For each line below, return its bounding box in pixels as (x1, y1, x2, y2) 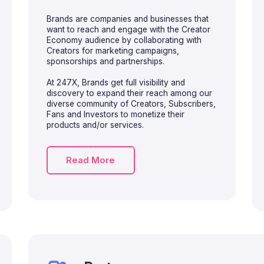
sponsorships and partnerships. (46, 57, 164, 66)
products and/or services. (46, 120, 144, 130)
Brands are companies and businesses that (46, 14, 209, 24)
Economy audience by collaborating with (46, 35, 202, 45)
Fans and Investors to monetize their (46, 110, 184, 119)
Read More (66, 154, 115, 166)
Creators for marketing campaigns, (46, 46, 179, 55)
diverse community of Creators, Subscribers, (46, 99, 216, 108)
